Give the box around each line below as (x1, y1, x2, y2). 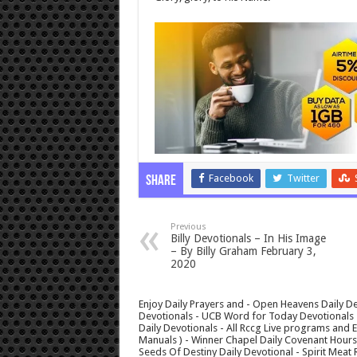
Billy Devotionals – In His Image (170, 232, 326, 245)
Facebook (208, 172, 253, 185)
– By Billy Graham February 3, (170, 245, 316, 258)
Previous (170, 222, 206, 233)
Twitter (286, 172, 320, 185)
